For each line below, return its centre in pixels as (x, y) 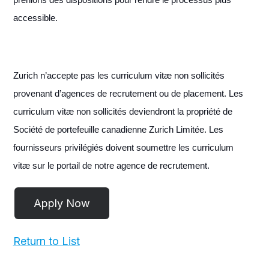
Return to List (46, 241)
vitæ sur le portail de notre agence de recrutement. (111, 165)
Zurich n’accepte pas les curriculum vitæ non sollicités (119, 75)
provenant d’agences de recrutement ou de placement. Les (128, 93)
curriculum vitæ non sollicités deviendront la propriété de (122, 111)
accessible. (36, 17)
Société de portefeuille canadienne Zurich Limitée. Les (118, 129)
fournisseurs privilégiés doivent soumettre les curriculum (123, 147)
